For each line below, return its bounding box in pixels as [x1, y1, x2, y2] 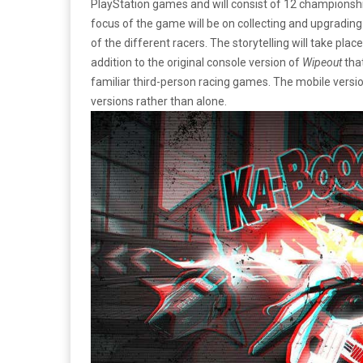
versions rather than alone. [91, 95, 227, 108]
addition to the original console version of [91, 56, 302, 69]
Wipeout [302, 56, 344, 69]
